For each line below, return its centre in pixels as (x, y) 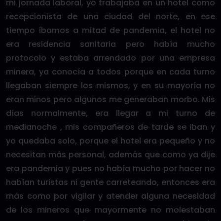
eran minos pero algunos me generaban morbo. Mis (110, 99)
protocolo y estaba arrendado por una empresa (110, 58)
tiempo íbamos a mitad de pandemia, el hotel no (110, 30)
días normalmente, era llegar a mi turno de (110, 113)
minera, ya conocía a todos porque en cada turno (110, 72)
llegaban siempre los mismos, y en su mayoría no (110, 85)
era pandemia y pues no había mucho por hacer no (110, 168)
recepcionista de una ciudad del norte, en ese (110, 16)
